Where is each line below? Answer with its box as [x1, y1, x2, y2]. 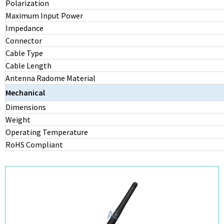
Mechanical [5, 87, 45, 97]
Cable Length [5, 60, 51, 70]
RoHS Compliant [5, 139, 63, 149]
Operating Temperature [5, 127, 88, 137]
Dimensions [5, 102, 46, 112]
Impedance [5, 23, 43, 33]
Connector [5, 35, 43, 45]
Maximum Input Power [5, 10, 84, 20]
